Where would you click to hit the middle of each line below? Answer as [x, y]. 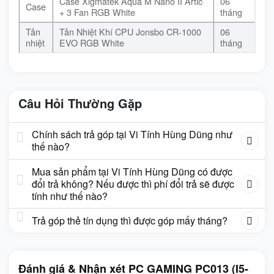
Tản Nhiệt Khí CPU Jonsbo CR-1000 [130, 31]
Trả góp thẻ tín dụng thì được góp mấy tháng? [129, 220]
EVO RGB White [92, 42]
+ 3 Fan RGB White [97, 12]
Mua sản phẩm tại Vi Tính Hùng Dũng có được [132, 171]
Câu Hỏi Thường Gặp [80, 103]
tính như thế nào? [69, 196]
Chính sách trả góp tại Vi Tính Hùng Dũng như [132, 135]
